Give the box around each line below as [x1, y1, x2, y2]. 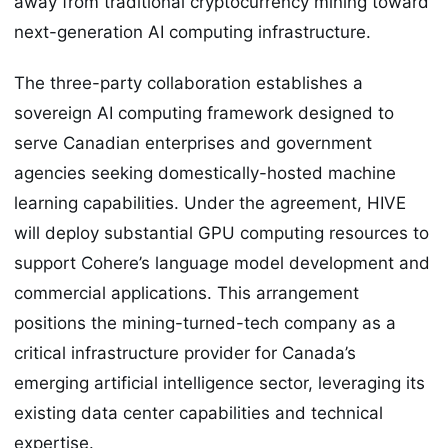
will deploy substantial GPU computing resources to [14, 222, 429, 243]
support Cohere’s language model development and [14, 252, 430, 273]
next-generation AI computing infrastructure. [14, 22, 371, 43]
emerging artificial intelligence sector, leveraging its [14, 372, 425, 393]
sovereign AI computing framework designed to [14, 102, 394, 123]
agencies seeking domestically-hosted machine [14, 162, 396, 183]
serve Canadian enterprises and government [14, 132, 372, 153]
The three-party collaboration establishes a [14, 72, 363, 93]
